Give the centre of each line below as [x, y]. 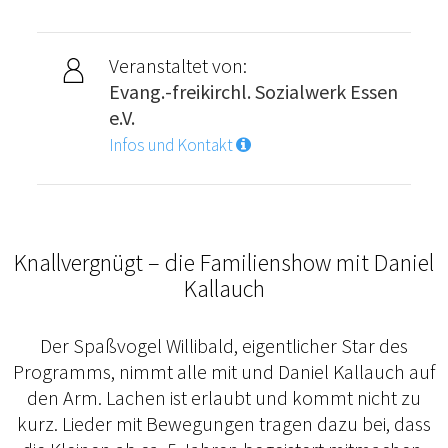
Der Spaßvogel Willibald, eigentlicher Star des [224, 346]
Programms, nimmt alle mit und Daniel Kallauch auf [224, 372]
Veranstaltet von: [177, 66]
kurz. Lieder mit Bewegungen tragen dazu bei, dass [224, 424]
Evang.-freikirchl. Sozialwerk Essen [253, 92]
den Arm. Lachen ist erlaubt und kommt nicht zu [224, 398]
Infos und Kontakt [172, 145]
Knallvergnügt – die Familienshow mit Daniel [224, 263]
